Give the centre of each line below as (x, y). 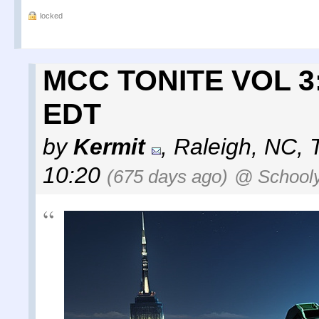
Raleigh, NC (235, 146)
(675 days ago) (167, 176)
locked (51, 15)
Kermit (109, 146)
